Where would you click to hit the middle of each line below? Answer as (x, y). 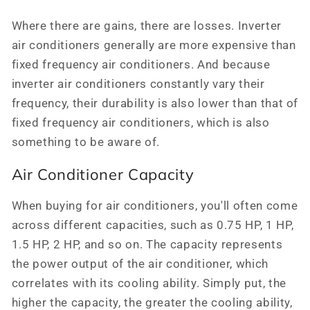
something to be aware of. (86, 142)
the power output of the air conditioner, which (140, 264)
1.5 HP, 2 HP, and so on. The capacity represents (147, 245)
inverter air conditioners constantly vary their (138, 84)
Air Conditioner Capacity (103, 174)
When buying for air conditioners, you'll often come (155, 206)
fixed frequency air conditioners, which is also (140, 122)
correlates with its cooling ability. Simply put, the (149, 284)
